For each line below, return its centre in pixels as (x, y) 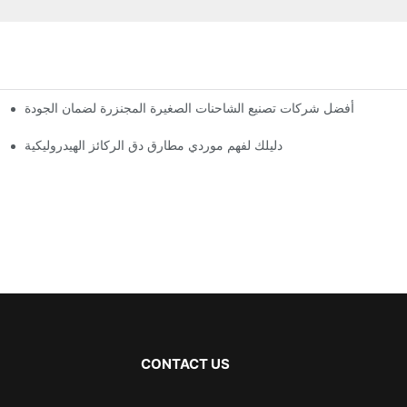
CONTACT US (185, 363)
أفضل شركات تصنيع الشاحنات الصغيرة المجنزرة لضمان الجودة (190, 107)
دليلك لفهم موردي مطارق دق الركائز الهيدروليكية (154, 144)
